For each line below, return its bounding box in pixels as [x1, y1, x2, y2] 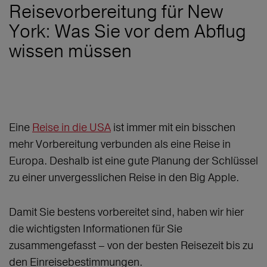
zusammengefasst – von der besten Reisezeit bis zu [9, 238, 253, 253]
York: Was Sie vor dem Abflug [9, 20, 246, 43]
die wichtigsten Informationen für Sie [9, 222, 182, 236]
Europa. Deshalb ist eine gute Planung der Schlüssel [9, 154, 258, 168]
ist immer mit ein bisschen [111, 120, 235, 135]
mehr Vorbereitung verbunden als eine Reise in [9, 137, 231, 151]
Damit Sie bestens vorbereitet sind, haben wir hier [9, 205, 244, 219]
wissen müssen [9, 40, 132, 63]
